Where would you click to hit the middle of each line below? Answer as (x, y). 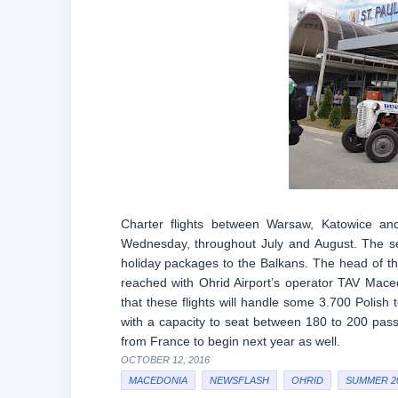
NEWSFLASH (239, 380)
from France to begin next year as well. (230, 341)
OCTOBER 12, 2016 (165, 360)
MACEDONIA (158, 380)
